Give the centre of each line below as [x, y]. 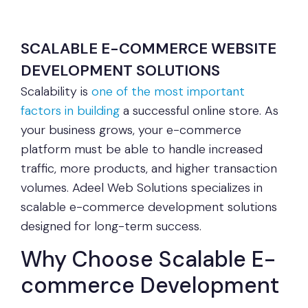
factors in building [70, 111]
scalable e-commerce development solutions [149, 207]
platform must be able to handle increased [142, 150]
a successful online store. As [199, 111]
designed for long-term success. [111, 227]
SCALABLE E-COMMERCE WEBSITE [148, 49]
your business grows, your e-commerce [131, 130]
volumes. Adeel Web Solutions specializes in [142, 188]
